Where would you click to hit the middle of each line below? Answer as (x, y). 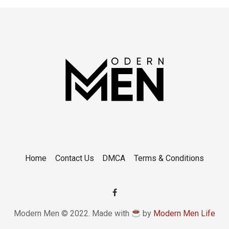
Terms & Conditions (169, 158)
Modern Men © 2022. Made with (72, 213)
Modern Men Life (185, 213)
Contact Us (74, 158)
